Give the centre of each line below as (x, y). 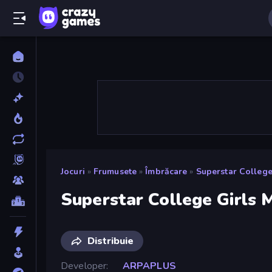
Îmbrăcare (166, 172)
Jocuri (73, 172)
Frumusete (115, 172)
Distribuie (110, 241)
